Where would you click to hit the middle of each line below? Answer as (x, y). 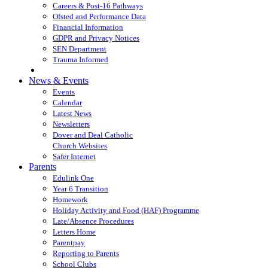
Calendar (67, 102)
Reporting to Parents (86, 253)
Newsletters (71, 124)
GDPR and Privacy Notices (96, 38)
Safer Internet (74, 156)
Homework (70, 199)
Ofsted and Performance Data (99, 16)
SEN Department (80, 48)
